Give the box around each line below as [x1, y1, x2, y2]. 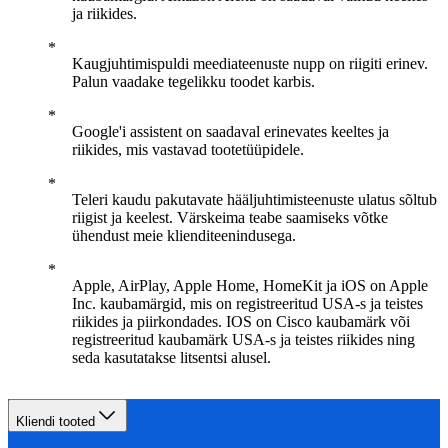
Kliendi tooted [16, 414, 95, 429]
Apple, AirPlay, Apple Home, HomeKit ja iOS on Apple [72, 277, 428, 294]
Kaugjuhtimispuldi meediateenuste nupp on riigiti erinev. [72, 55, 428, 72]
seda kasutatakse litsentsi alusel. [72, 349, 271, 366]
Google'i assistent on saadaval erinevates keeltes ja [72, 123, 389, 140]
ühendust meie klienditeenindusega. [72, 227, 296, 244]
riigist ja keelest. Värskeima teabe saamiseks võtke [72, 209, 388, 226]
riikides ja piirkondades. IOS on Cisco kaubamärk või [72, 313, 410, 330]
